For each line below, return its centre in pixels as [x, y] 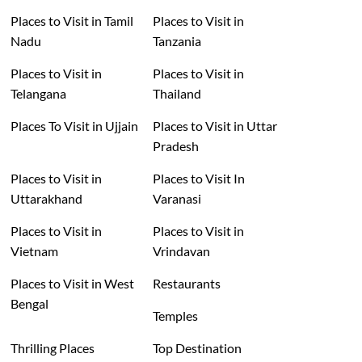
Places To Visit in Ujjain [74, 126]
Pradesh [176, 146]
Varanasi [177, 199]
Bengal [29, 304]
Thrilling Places [52, 348]
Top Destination [198, 348]
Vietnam [34, 251]
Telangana [38, 94]
